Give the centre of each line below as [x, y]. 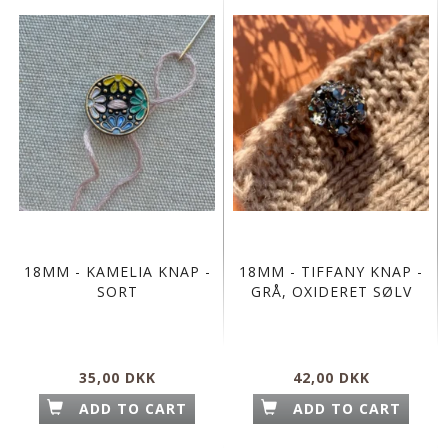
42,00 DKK [331, 378]
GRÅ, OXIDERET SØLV [331, 292]
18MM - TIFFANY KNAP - [331, 272]
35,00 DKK [117, 378]
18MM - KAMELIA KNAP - [117, 272]
